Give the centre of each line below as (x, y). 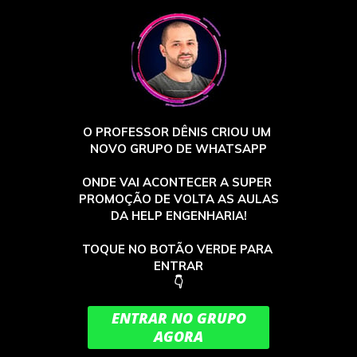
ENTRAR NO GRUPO (178, 318)
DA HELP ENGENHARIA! (178, 216)
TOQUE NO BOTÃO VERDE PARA (177, 249)
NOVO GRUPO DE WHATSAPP (178, 149)
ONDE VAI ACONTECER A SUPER (177, 182)
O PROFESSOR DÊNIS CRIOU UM (177, 132)
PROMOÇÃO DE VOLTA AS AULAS (178, 199)
